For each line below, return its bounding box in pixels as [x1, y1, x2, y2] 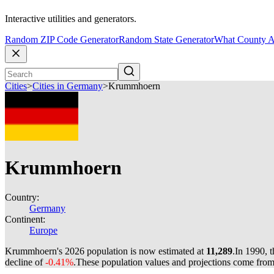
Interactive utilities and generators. [5, 13, 136, 24]
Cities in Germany [32, 81, 103, 92]
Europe [29, 225, 57, 235]
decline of [5, 257, 45, 267]
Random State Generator [119, 34, 214, 45]
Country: [5, 192, 39, 202]
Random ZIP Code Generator [5, 34, 119, 45]
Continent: [5, 214, 45, 224]
